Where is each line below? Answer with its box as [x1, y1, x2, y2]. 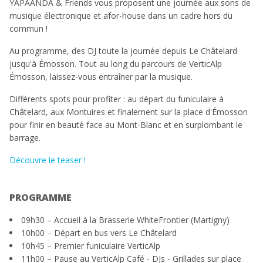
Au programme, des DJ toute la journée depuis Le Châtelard [9, 45, 237, 56]
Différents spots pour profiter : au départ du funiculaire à [9, 93, 224, 104]
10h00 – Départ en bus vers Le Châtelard [21, 227, 177, 238]
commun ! [9, 23, 48, 34]
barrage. [9, 132, 41, 143]
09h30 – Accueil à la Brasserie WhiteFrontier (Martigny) [21, 214, 230, 225]
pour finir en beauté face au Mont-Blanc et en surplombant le [9, 119, 242, 130]
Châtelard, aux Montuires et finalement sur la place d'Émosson [9, 106, 248, 117]
